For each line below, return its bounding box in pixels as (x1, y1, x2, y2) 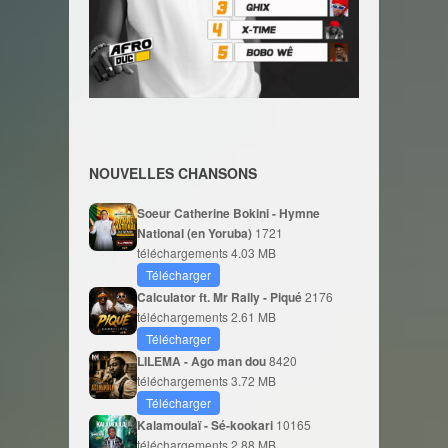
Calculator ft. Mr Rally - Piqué (137, 288, 305, 306)
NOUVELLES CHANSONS (89, 163, 257, 183)
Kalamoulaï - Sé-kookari (137, 416, 276, 434)
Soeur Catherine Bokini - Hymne (137, 204, 320, 222)
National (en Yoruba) (137, 224, 255, 242)
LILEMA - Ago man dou (137, 352, 269, 370)
